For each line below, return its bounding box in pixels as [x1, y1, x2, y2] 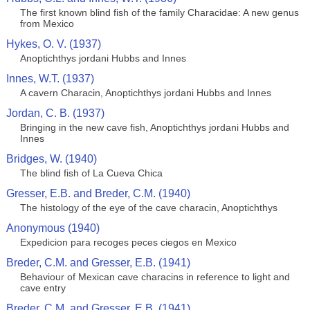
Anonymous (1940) [6, 222, 100, 234]
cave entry [19, 282, 66, 293]
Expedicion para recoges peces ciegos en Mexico [19, 237, 237, 248]
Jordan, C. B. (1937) [6, 107, 104, 119]
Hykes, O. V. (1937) [6, 38, 101, 50]
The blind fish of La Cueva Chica [19, 167, 163, 179]
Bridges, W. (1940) [6, 153, 97, 165]
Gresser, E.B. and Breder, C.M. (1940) [6, 188, 190, 199]
